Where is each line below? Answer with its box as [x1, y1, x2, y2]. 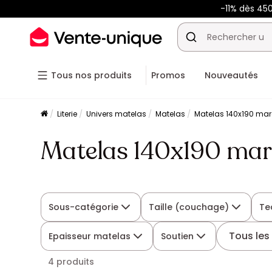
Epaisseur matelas [49, 230, 131, 242]
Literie [57, 109, 78, 119]
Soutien [161, 230, 194, 242]
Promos [151, 69, 185, 81]
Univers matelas [86, 109, 147, 119]
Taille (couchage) [149, 201, 229, 213]
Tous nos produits [51, 69, 132, 81]
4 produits [48, 256, 95, 268]
